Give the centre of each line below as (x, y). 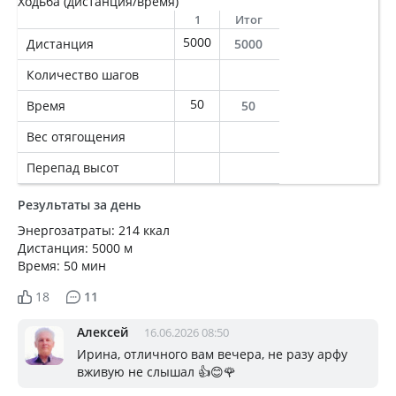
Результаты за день (79, 205)
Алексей (103, 332)
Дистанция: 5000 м (75, 248)
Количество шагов (83, 75)
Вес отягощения (76, 137)
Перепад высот (73, 168)
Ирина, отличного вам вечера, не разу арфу (212, 354)
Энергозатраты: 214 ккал (94, 230)
